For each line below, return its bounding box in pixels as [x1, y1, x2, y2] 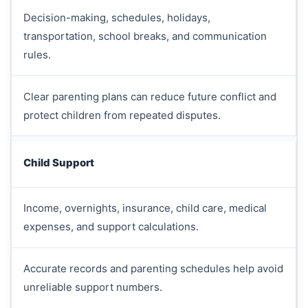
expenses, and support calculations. [23, 220, 199, 234]
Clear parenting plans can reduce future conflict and [23, 89, 276, 103]
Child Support [23, 155, 94, 169]
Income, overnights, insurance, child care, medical [23, 201, 267, 215]
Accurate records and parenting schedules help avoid [23, 262, 283, 276]
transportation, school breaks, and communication [23, 29, 267, 43]
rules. [23, 47, 51, 61]
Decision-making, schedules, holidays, [23, 10, 210, 24]
